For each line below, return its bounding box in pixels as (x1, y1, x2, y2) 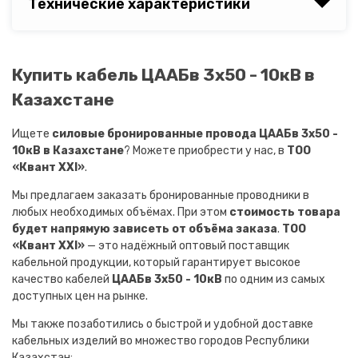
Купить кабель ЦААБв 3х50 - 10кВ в (12, 64, 315, 85)
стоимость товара (229, 205, 340, 220)
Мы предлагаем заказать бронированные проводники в (12, 189, 309, 203)
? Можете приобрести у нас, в (124, 144, 287, 158)
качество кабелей (12, 272, 112, 287)
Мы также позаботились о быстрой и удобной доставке (12, 317, 313, 332)
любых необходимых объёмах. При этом (12, 205, 229, 220)
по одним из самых (222, 272, 325, 287)
